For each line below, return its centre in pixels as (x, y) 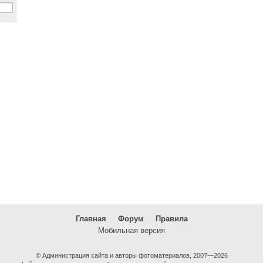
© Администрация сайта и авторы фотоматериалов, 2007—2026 (131, 255)
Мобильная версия (131, 230)
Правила (171, 219)
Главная (91, 219)
